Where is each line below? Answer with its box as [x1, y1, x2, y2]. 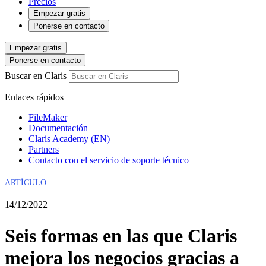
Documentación [28, 123, 88, 133]
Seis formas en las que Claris [5, 225, 237, 246]
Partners [28, 144, 59, 154]
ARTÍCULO [5, 178, 46, 187]
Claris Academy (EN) [28, 134, 110, 144]
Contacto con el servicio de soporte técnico [28, 155, 189, 165]
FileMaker [28, 112, 67, 122]
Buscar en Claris [5, 71, 66, 81]
